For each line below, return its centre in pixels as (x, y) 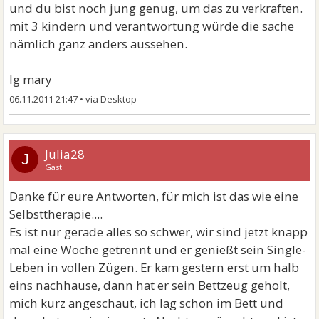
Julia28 (65, 154)
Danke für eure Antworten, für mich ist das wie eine (154, 196)
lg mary (31, 79)
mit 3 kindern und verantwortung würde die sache (152, 26)
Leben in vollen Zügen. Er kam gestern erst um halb (155, 267)
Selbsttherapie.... (56, 214)
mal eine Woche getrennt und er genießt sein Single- (158, 250)
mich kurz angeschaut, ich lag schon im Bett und (147, 303)
